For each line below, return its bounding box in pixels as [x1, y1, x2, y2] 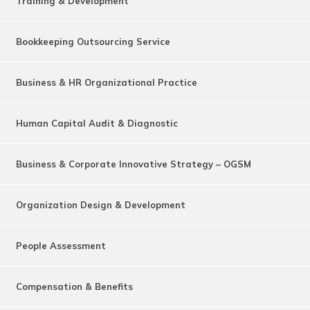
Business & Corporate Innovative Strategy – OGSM [16, 158, 251, 170]
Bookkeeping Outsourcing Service [16, 35, 170, 47]
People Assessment [16, 239, 106, 251]
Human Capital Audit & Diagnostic [16, 117, 178, 129]
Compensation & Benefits [16, 280, 133, 292]
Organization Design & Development [16, 199, 185, 210]
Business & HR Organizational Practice [16, 76, 197, 88]
